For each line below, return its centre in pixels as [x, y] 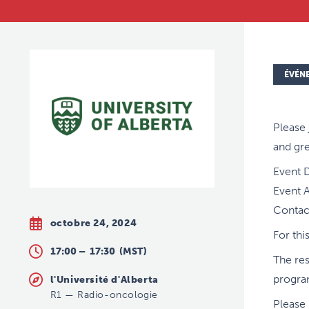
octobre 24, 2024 [93, 223]
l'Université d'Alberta [104, 279]
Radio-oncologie [118, 295]
